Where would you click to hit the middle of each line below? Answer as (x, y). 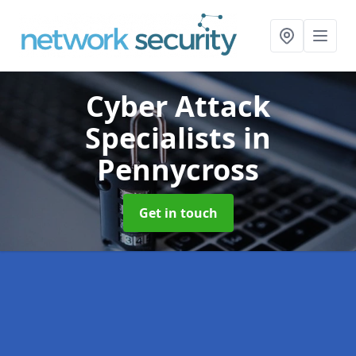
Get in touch (178, 213)
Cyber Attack (178, 106)
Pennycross (178, 170)
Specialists (164, 138)
